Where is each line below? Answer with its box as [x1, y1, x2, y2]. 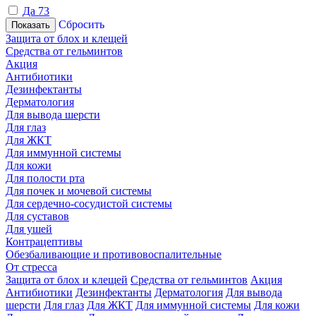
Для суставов [6, 209, 69, 222]
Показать [11, 19, 50, 30]
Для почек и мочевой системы [6, 184, 152, 197]
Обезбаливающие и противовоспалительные [6, 248, 221, 260]
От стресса [6, 260, 57, 273]
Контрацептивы [6, 235, 83, 248]
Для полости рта [6, 171, 85, 184]
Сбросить [59, 18, 104, 30]
